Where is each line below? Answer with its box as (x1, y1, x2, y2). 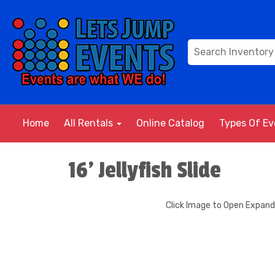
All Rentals (64, 117, 115, 129)
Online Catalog (136, 117, 204, 129)
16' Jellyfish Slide (68, 157, 221, 184)
